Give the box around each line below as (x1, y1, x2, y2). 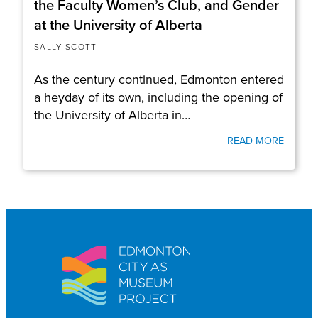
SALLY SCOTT (34, 40, 97, 53)
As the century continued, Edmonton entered (34, 70, 284, 88)
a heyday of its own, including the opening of (34, 87, 283, 106)
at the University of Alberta (34, 13, 202, 35)
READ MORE (227, 133, 284, 148)
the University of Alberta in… (34, 105, 190, 124)
